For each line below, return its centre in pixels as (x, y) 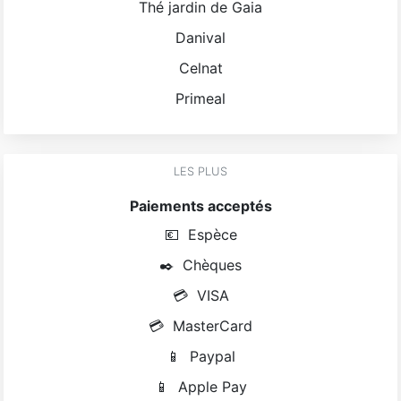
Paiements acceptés (200, 205)
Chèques (212, 264)
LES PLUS (200, 171)
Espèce (212, 234)
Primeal (200, 98)
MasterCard (213, 325)
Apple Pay (212, 386)
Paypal (212, 356)
